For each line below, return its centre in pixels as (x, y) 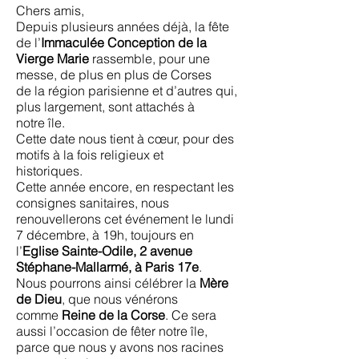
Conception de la (157, 42)
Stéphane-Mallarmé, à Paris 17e (107, 267)
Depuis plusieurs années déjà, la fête (123, 26)
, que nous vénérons (120, 299)
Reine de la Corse (113, 315)
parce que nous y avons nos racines (120, 347)
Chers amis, (50, 10)
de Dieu (39, 299)
